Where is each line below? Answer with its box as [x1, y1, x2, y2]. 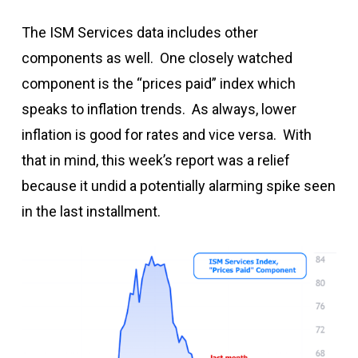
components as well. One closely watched [21, 49, 292, 66]
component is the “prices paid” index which [21, 74, 296, 92]
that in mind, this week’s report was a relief [21, 151, 290, 169]
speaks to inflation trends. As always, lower [21, 100, 296, 117]
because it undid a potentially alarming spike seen [21, 177, 336, 194]
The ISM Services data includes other [21, 23, 258, 41]
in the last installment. [21, 202, 161, 220]
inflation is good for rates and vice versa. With [21, 125, 312, 143]
